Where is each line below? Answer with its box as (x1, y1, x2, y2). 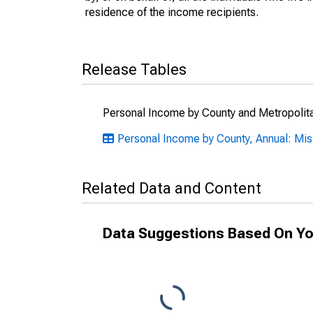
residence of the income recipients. (85, 6, 259, 19)
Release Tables (82, 61, 187, 78)
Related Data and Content (82, 180, 261, 197)
